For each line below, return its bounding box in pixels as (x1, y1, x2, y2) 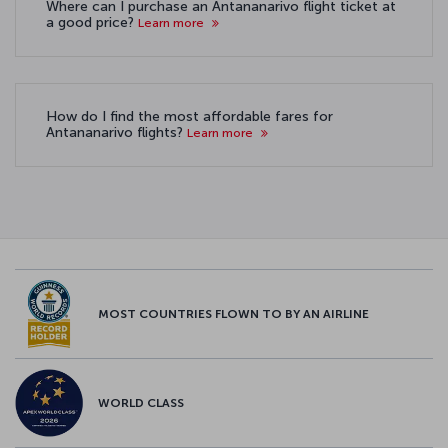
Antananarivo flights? (46, 124, 187, 141)
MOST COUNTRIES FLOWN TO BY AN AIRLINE (98, 307, 369, 321)
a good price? (46, 14, 138, 31)
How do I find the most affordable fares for (46, 108, 333, 125)
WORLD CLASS (98, 396, 184, 410)
